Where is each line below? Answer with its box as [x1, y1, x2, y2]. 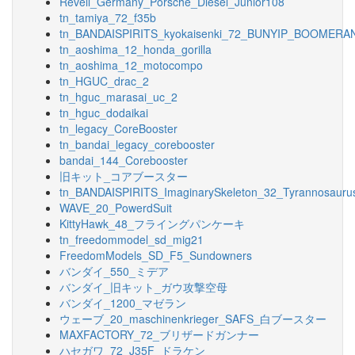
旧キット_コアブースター [59, 168, 188, 184]
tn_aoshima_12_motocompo [59, 57, 203, 73]
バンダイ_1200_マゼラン [59, 295, 186, 311]
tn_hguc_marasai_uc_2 [59, 89, 177, 105]
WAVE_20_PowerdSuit [59, 200, 172, 216]
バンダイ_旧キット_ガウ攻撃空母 [59, 279, 227, 295]
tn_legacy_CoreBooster [59, 120, 177, 136]
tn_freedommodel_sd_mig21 [59, 231, 204, 247]
